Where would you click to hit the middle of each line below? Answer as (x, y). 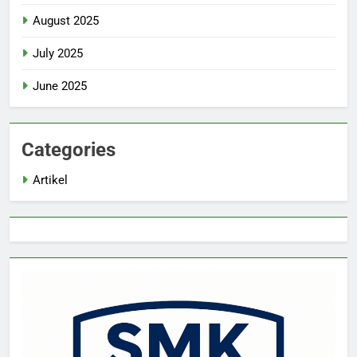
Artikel (50, 180)
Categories (69, 150)
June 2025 (60, 86)
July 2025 (58, 54)
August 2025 (66, 21)
